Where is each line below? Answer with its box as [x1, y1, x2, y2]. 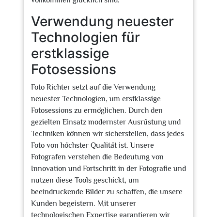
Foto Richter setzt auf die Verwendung [31, 83, 155, 92]
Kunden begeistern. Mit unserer [31, 199, 136, 208]
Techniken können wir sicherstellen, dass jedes [31, 129, 184, 138]
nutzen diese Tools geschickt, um [31, 176, 139, 185]
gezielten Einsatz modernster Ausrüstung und [31, 118, 181, 126]
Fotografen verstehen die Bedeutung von [31, 153, 164, 161]
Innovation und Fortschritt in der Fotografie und [31, 164, 186, 173]
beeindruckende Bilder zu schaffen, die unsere [31, 187, 183, 196]
